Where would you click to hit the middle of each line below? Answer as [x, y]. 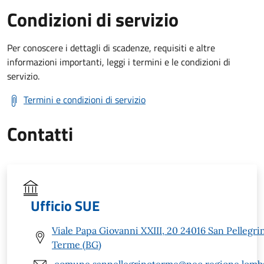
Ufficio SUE [65, 205]
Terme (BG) [77, 244]
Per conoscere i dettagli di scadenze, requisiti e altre [111, 47]
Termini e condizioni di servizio [85, 99]
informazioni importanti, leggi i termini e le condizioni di [119, 62]
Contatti [40, 133]
